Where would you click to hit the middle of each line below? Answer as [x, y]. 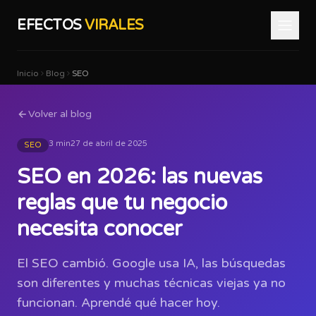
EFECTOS [51, 25]
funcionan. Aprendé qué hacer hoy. [119, 303]
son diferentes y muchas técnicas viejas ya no [151, 283]
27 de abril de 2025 [109, 144]
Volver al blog [60, 114]
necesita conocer [100, 229]
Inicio [28, 73]
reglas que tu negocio [122, 203]
